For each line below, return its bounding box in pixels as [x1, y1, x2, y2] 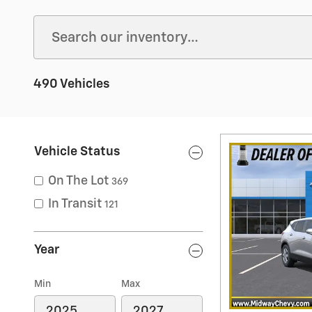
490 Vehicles [33, 78, 110, 91]
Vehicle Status [34, 146, 120, 158]
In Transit [48, 198, 102, 210]
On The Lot [48, 175, 109, 187]
